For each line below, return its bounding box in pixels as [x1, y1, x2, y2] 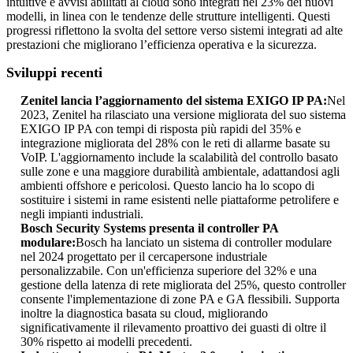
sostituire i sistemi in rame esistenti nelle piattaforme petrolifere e [20, 193, 339, 206]
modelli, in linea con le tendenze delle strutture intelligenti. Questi [6, 9, 330, 23]
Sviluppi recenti [6, 65, 102, 80]
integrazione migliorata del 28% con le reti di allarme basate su [20, 136, 330, 150]
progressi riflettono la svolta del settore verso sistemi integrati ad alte [6, 24, 343, 37]
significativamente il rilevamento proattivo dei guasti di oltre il [20, 321, 326, 334]
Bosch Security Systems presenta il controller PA [20, 221, 278, 235]
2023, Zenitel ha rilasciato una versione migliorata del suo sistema [20, 108, 346, 121]
